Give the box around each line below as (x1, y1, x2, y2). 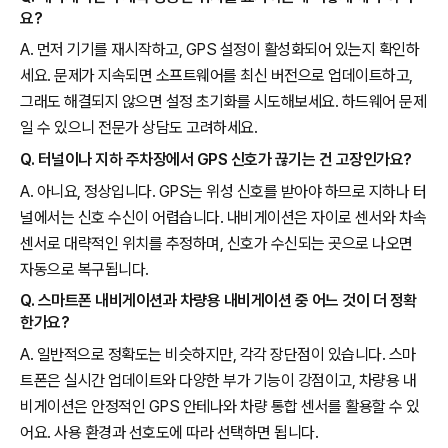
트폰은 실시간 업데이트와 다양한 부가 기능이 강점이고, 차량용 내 (20, 371, 416, 391)
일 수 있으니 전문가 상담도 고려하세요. (20, 118, 257, 138)
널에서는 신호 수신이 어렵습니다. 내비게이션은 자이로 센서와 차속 (20, 207, 426, 227)
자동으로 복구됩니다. (20, 259, 149, 279)
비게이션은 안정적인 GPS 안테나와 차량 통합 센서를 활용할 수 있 (20, 397, 420, 417)
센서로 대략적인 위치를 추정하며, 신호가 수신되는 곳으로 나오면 (20, 233, 413, 253)
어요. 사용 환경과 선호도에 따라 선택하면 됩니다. (20, 423, 318, 443)
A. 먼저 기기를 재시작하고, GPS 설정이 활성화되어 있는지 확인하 (20, 40, 419, 60)
